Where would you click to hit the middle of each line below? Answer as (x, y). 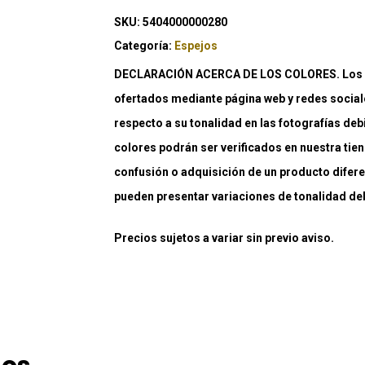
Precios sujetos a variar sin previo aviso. (224, 238)
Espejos (196, 46)
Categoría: (145, 46)
